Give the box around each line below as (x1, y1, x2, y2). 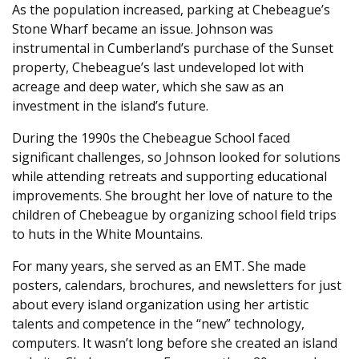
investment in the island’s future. (12, 97, 215, 115)
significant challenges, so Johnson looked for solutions (12, 148, 341, 167)
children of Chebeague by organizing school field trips (12, 206, 337, 224)
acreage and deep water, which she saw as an (12, 78, 284, 96)
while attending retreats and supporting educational (12, 167, 327, 186)
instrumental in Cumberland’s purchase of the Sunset (12, 39, 333, 58)
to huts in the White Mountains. (12, 225, 203, 244)
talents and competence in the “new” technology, (12, 315, 305, 333)
